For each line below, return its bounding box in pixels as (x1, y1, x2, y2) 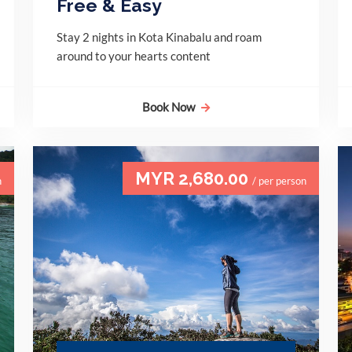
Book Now (142, 100, 195, 114)
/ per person (252, 174, 306, 188)
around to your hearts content (57, 49, 211, 63)
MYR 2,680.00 (135, 168, 252, 189)
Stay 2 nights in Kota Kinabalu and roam (57, 30, 262, 44)
